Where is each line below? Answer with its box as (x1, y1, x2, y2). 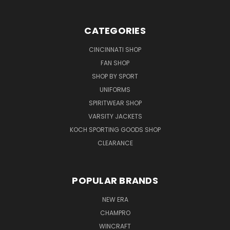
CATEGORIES (84, 24, 146, 37)
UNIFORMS (100, 85, 130, 94)
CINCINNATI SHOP (89, 45, 141, 54)
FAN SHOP (101, 58, 129, 67)
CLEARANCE (97, 138, 133, 147)
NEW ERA (102, 195, 128, 204)
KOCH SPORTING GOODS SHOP (69, 125, 161, 134)
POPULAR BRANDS (72, 174, 158, 187)
